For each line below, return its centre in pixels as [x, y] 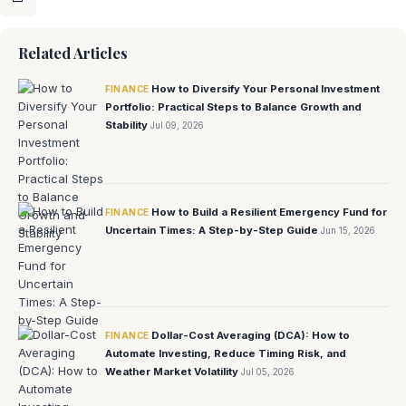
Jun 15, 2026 [348, 230]
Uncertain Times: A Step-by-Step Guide [213, 230]
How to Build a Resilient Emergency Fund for [270, 212]
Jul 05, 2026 [267, 372]
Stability [127, 125]
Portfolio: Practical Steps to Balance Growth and [233, 106]
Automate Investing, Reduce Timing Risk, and [225, 353]
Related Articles [72, 53]
